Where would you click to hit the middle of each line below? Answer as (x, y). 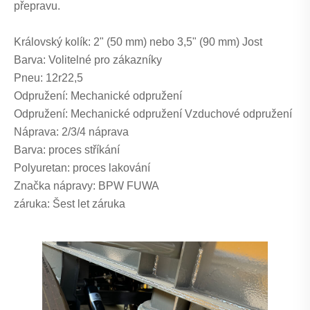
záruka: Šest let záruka (70, 204)
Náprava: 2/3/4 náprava (71, 132)
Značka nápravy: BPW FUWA (86, 186)
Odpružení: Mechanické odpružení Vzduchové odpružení (153, 114)
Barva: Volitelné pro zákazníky (88, 60)
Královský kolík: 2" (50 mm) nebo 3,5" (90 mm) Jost (138, 42)
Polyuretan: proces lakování (82, 168)
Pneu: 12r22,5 (48, 78)
